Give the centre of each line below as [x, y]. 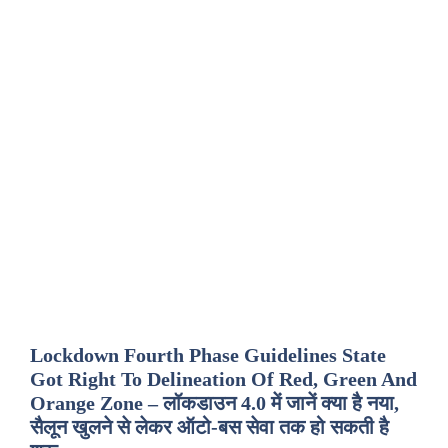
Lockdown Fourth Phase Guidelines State [208, 355]
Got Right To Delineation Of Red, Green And [223, 379]
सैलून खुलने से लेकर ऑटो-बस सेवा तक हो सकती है [209, 427]
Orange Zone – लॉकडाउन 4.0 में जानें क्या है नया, [214, 403]
